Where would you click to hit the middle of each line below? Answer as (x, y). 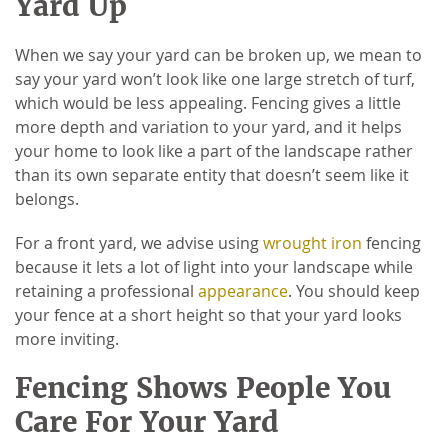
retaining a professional (106, 290)
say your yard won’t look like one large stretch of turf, (215, 78)
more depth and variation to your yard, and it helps (208, 126)
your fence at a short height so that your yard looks (208, 314)
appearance (243, 290)
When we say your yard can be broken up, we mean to (218, 54)
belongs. (47, 198)
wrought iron (312, 242)
